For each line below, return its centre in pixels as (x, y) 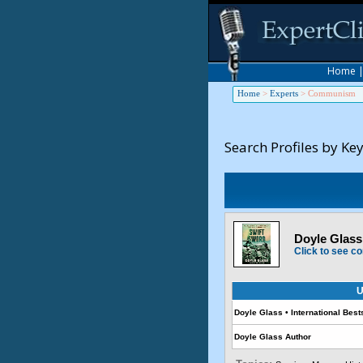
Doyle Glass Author (273, 337)
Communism (332, 93)
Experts (284, 93)
